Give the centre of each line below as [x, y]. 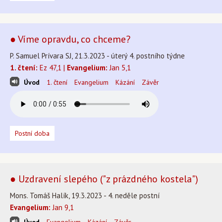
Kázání [125, 82]
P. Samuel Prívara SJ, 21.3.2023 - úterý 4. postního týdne [97, 56]
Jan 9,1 [62, 207]
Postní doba [32, 133]
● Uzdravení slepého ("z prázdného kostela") [104, 179]
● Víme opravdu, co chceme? [70, 39]
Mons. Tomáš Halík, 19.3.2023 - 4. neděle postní [85, 195]
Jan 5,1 [119, 68]
